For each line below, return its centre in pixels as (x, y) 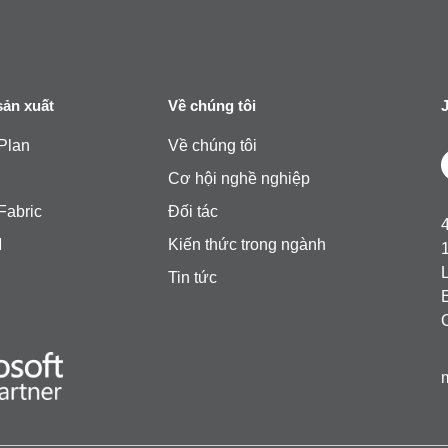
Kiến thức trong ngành (247, 244)
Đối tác (193, 211)
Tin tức (192, 277)
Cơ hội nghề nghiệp (239, 178)
